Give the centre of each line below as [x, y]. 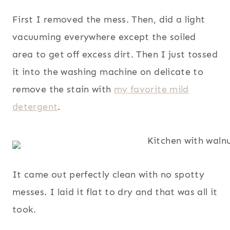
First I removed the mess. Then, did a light [109, 20]
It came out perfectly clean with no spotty [109, 175]
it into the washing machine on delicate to [108, 72]
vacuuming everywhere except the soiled [104, 37]
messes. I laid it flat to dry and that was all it [115, 192]
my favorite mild [151, 90]
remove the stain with [63, 90]
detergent [35, 107]
